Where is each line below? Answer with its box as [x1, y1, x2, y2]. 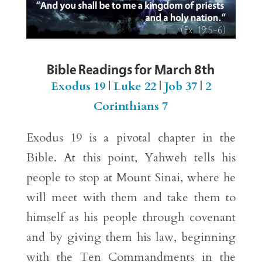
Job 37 [164, 78, 197, 95]
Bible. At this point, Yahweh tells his [26, 150, 236, 166]
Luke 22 [113, 78, 156, 95]
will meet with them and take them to [26, 189, 236, 206]
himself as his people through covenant [26, 209, 236, 226]
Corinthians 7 [94, 98, 168, 115]
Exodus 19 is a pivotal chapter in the [26, 130, 236, 146]
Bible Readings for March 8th [47, 61, 215, 78]
